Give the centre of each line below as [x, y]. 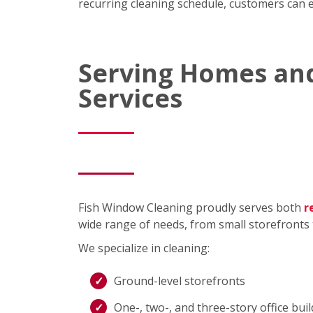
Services [130, 99]
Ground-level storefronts [180, 281]
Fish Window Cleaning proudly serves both [191, 208]
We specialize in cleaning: [144, 248]
